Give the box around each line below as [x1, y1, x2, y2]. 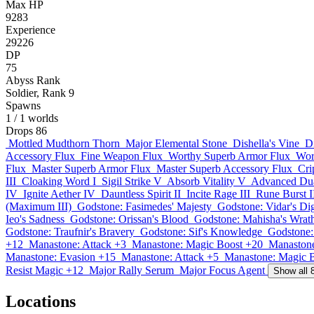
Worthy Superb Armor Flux [168, 150, 290, 162]
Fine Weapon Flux [81, 150, 163, 162]
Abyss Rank [6, 74, 60, 86]
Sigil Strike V [102, 175, 162, 187]
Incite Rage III [186, 188, 250, 200]
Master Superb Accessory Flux [156, 163, 292, 175]
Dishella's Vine [233, 137, 299, 149]
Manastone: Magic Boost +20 [132, 238, 263, 250]
